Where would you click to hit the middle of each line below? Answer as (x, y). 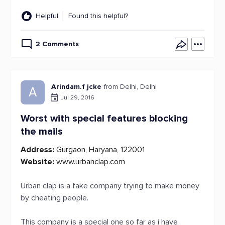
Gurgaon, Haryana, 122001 (99, 150)
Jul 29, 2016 (78, 97)
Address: (37, 150)
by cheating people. (54, 198)
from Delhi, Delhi (130, 87)
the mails (42, 132)
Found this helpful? (98, 16)
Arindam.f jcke (76, 87)
